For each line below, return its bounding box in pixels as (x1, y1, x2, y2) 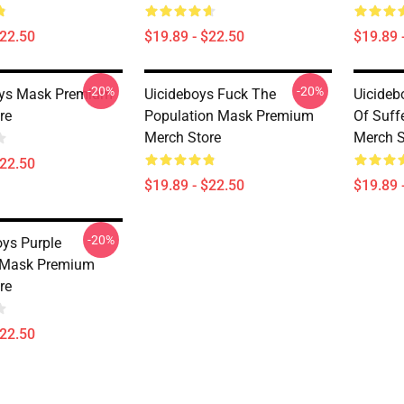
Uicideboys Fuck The (144, 86, 276, 103)
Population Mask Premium (144, 107, 314, 124)
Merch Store (144, 129, 221, 146)
